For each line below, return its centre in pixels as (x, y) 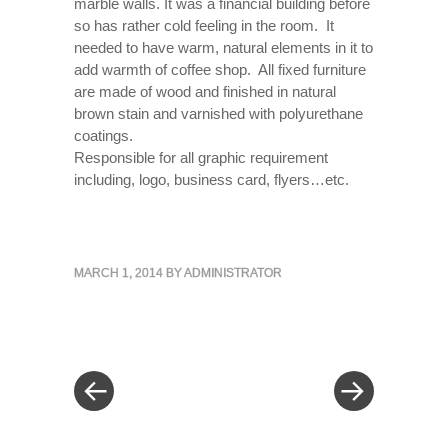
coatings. (103, 135)
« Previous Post (130, 292)
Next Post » (265, 292)
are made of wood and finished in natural (205, 91)
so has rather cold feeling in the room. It (204, 25)
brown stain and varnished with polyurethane (218, 113)
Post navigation (184, 353)
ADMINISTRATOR (233, 272)
